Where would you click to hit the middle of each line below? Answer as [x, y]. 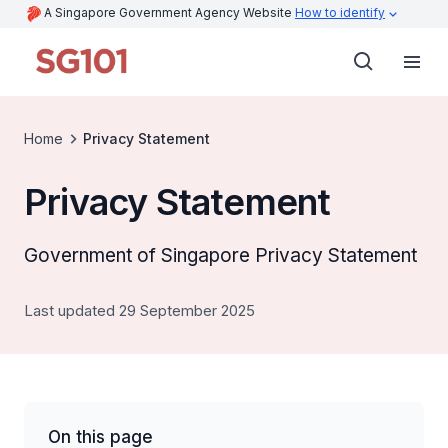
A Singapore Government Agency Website [169, 12]
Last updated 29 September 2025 [139, 310]
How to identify [340, 12]
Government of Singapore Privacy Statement [220, 255]
